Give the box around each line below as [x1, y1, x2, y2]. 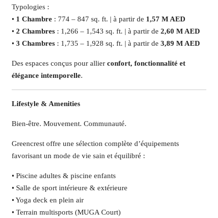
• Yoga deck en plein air [12, 196, 84, 204]
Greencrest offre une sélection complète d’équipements [12, 140, 179, 147]
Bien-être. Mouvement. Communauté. [12, 120, 127, 127]
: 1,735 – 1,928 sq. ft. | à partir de [55, 39, 161, 47]
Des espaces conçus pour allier [12, 59, 107, 67]
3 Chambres [16, 39, 55, 47]
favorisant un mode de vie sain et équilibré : [12, 152, 145, 160]
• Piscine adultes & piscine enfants [12, 172, 116, 180]
